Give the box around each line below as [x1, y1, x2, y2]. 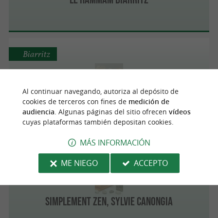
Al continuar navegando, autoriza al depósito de [22, 87, 179, 96]
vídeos [168, 107, 191, 116]
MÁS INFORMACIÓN [79, 137, 150, 148]
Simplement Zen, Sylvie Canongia [45, 194, 173, 208]
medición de [128, 97, 169, 106]
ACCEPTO [133, 157, 168, 168]
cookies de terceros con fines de [22, 97, 128, 106]
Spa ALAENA [88, 91, 130, 104]
